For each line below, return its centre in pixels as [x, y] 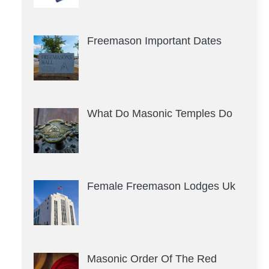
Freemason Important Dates [154, 41]
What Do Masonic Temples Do [159, 114]
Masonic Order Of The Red [152, 258]
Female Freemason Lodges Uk [161, 186]
